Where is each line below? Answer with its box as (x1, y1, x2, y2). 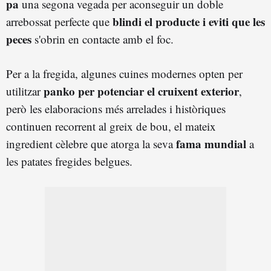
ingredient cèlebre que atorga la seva (6, 136, 176, 152)
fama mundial (176, 135, 246, 152)
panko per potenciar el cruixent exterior (44, 83, 239, 100)
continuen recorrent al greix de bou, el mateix (6, 119, 216, 134)
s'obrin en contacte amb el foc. (31, 31, 174, 47)
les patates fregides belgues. (6, 154, 132, 169)
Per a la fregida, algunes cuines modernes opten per (6, 66, 243, 82)
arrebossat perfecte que (6, 14, 113, 30)
